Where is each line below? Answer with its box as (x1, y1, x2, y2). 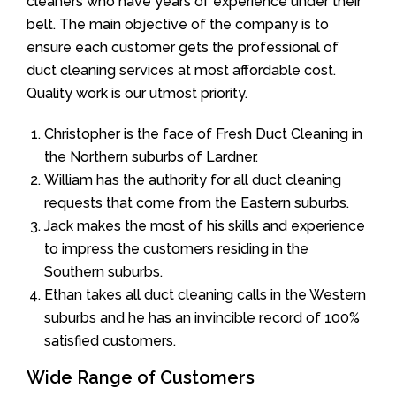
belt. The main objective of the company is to (27, 15, 329, 33)
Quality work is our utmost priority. (27, 84, 247, 102)
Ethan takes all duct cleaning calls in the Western (44, 286, 366, 303)
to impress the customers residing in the (44, 240, 308, 257)
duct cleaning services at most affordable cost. (27, 61, 336, 79)
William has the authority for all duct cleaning (44, 171, 341, 188)
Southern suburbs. (44, 263, 163, 280)
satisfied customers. (44, 331, 176, 349)
